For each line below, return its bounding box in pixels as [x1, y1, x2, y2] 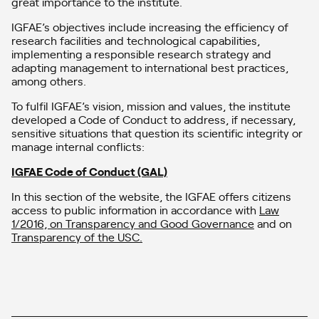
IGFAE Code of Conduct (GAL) [11, 162, 167, 179]
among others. [11, 72, 86, 88]
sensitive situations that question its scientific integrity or [11, 124, 303, 140]
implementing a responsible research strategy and [11, 45, 271, 61]
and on [254, 214, 292, 231]
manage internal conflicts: [11, 137, 145, 154]
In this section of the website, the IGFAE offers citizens [11, 187, 291, 204]
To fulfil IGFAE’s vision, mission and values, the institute [11, 97, 291, 113]
